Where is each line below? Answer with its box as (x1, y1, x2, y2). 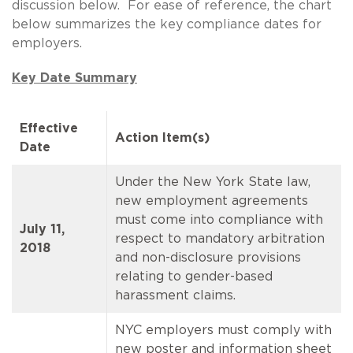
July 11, (20, 222, 65, 236)
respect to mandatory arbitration (115, 232, 325, 245)
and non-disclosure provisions (115, 251, 301, 264)
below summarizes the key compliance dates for (12, 17, 321, 31)
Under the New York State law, (115, 175, 310, 188)
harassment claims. (115, 288, 236, 302)
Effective (20, 121, 78, 135)
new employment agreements (115, 194, 308, 207)
